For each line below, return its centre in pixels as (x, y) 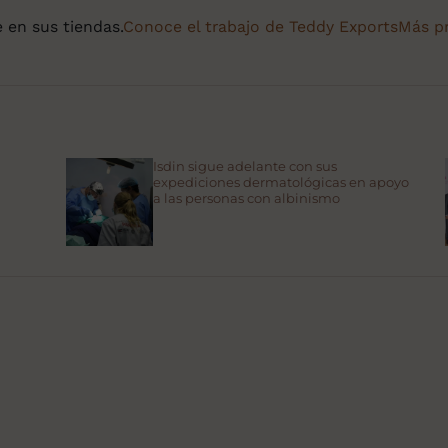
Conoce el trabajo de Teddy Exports (260, 27)
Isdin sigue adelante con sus (245, 166)
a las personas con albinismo (247, 198)
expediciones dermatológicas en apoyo (281, 182)
